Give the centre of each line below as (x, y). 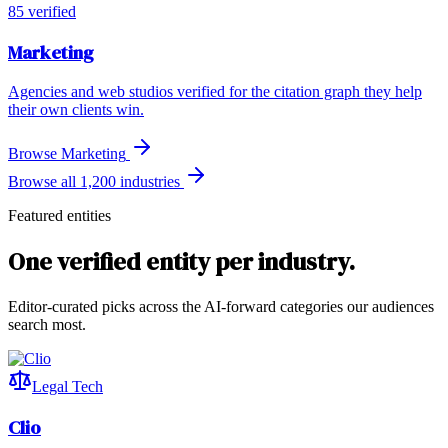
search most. (47, 325)
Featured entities (59, 216)
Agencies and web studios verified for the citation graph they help (215, 92)
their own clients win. (76, 110)
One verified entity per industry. (181, 262)
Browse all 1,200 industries (96, 182)
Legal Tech (67, 387)
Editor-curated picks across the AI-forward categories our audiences (221, 307)
